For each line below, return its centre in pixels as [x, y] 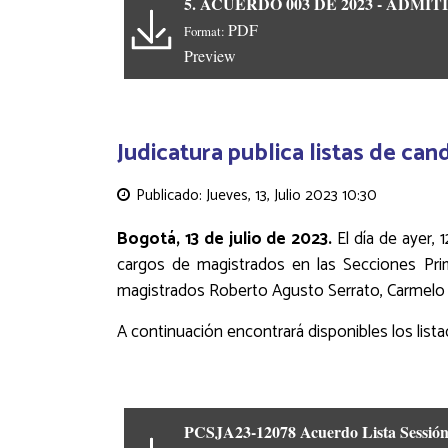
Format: [206, 30]
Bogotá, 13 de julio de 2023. [227, 238]
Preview [210, 55]
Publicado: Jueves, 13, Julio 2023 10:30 [254, 195]
